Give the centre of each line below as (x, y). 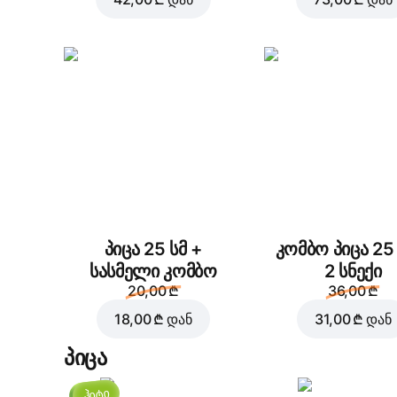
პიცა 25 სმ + (153, 249)
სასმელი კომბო (153, 271)
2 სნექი (353, 271)
